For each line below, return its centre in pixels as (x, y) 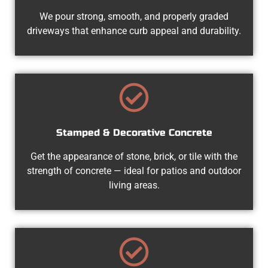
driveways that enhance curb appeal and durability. (134, 31)
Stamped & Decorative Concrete (134, 132)
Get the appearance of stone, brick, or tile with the (134, 156)
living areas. (134, 185)
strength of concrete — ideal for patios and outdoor (134, 170)
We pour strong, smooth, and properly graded (134, 16)
